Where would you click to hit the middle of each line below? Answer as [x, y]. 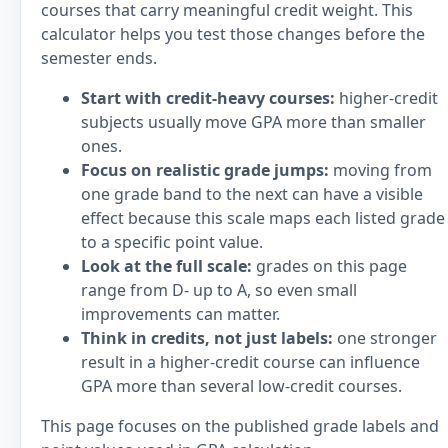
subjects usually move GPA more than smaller [253, 122]
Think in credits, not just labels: [207, 338]
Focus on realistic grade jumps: [205, 170]
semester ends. [99, 58]
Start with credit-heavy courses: [208, 98]
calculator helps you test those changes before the [233, 34]
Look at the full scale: [166, 266]
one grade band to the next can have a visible [252, 194]
